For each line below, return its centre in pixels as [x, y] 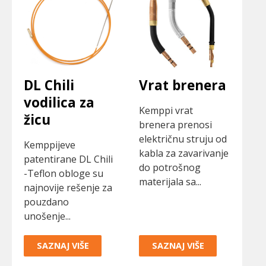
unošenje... [47, 216]
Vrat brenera [183, 85]
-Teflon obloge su [64, 174]
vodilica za [59, 102]
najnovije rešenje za [68, 188]
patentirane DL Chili [68, 159]
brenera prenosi [175, 125]
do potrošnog [170, 168]
